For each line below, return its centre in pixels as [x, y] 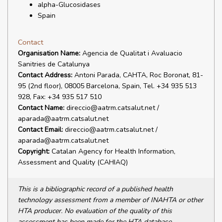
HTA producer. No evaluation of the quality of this [95, 211]
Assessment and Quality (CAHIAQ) [73, 162]
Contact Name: [41, 108]
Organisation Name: [49, 53]
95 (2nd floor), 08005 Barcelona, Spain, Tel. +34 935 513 [107, 86]
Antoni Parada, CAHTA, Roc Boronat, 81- [138, 75]
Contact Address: [45, 75]
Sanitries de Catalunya [54, 64]
